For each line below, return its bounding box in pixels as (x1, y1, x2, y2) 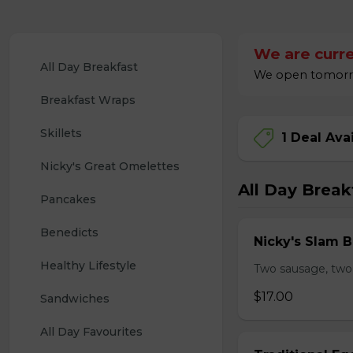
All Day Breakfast (40, 60, 138, 74)
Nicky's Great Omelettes (40, 159, 180, 173)
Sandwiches (40, 292, 110, 306)
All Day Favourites (40, 325, 143, 339)
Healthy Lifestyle (40, 258, 136, 273)
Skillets (40, 126, 82, 140)
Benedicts (40, 225, 98, 240)
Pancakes (40, 192, 96, 206)
